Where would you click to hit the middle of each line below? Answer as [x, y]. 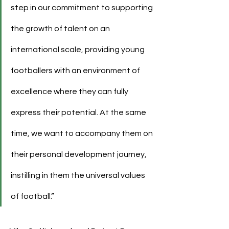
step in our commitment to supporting [83, 7]
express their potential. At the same [79, 112]
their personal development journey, [79, 154]
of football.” [32, 196]
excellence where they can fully [70, 91]
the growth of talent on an [61, 28]
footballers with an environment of [76, 70]
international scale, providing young [78, 49]
